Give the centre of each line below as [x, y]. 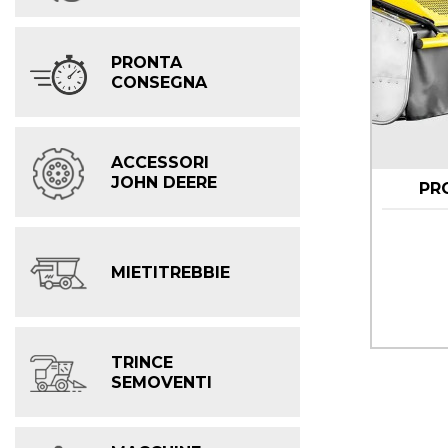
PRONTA [146, 62]
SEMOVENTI [161, 382]
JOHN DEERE [164, 182]
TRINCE [142, 362]
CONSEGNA [159, 82]
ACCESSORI [160, 162]
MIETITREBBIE [170, 272]
